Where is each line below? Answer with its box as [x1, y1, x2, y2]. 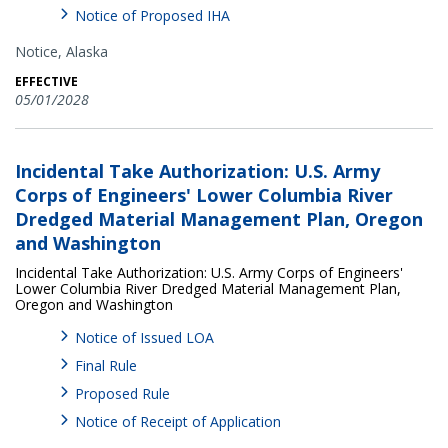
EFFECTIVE [15, 72, 78, 90]
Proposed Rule [75, 383, 170, 403]
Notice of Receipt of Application [75, 411, 281, 431]
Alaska [66, 41, 108, 61]
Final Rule [75, 355, 137, 375]
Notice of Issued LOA [75, 327, 214, 347]
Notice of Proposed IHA [75, 5, 230, 25]
